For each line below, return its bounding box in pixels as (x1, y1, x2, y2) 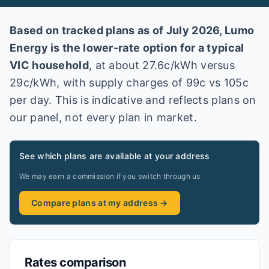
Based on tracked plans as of (10, 24, 166, 37)
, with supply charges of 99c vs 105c (56, 76, 249, 89)
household (29, 59, 89, 71)
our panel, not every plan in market (10, 111, 194, 124)
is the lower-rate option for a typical (47, 41, 244, 54)
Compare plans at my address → (31, 198, 168, 208)
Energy (10, 41, 48, 54)
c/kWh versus (164, 59, 235, 71)
